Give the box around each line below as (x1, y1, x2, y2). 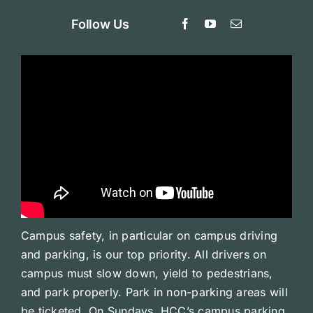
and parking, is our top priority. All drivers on (20, 247, 267, 261)
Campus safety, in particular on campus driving (20, 228, 278, 242)
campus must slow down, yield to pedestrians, (20, 265, 273, 280)
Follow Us (71, 16, 129, 31)
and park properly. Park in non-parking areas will (20, 284, 288, 299)
